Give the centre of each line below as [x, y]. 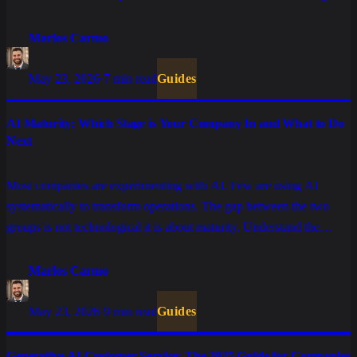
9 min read [130, 312]
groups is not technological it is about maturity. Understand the [163, 227]
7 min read [130, 79]
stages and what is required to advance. [104, 248]
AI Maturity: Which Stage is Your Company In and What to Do [175, 124]
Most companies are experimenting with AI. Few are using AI [162, 186]
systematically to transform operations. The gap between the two [168, 206]
